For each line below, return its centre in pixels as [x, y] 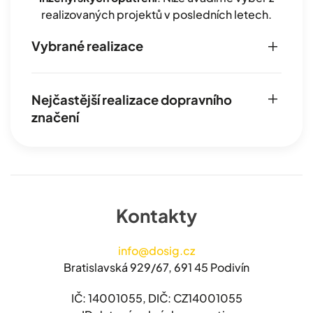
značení [55, 117]
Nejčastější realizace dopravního [132, 99]
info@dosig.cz [156, 250]
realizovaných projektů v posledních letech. [156, 14]
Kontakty [156, 215]
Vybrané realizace [87, 45]
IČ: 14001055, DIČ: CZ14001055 [156, 298]
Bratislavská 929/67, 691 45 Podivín [156, 267]
